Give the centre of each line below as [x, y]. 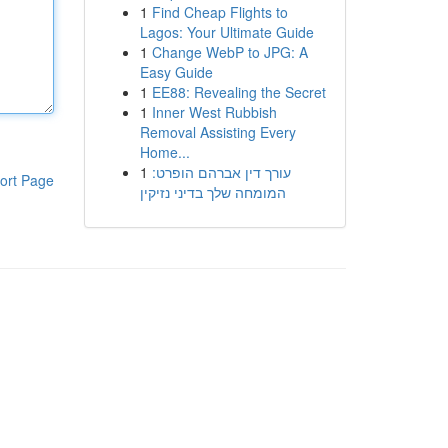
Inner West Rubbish [214, 112]
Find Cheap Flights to [219, 12]
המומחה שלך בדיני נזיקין [212, 192]
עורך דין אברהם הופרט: [221, 172]
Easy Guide [176, 72]
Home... [164, 152]
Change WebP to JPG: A [229, 52]
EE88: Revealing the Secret [238, 92]
